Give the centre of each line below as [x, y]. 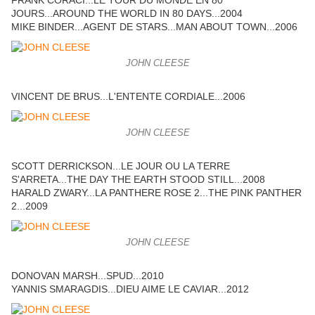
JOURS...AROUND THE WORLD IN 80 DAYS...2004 [127, 14]
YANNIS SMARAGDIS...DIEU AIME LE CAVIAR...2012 [130, 289]
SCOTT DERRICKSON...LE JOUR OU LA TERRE [121, 166]
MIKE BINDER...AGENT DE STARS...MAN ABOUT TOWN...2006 [154, 27]
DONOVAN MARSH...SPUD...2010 [88, 276]
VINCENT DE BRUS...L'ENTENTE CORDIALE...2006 [128, 97]
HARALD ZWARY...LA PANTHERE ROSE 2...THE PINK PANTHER [156, 193]
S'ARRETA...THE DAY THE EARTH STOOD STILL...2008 [138, 180]
